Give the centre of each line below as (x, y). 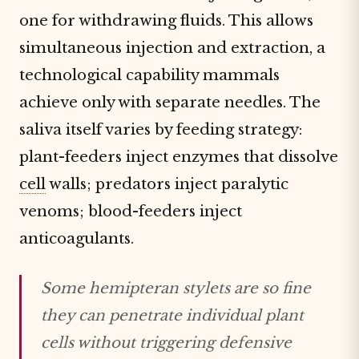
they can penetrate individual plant (172, 315)
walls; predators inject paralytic (167, 184)
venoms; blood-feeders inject (131, 211)
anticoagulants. (77, 238)
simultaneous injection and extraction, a (172, 48)
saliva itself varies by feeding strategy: (161, 129)
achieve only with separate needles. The (170, 102)
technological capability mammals (149, 75)
